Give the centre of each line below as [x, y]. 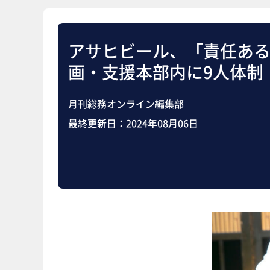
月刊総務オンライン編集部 [126, 104]
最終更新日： [97, 123]
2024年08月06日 [162, 123]
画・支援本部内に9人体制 [166, 72]
